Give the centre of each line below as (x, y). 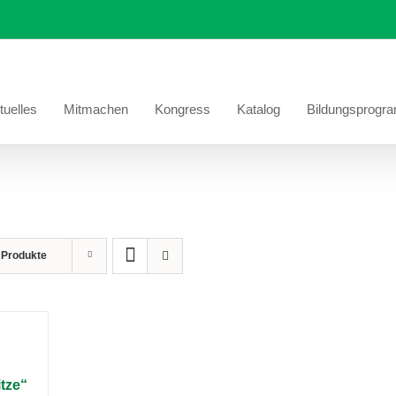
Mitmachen (96, 109)
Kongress (183, 109)
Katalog (259, 109)
